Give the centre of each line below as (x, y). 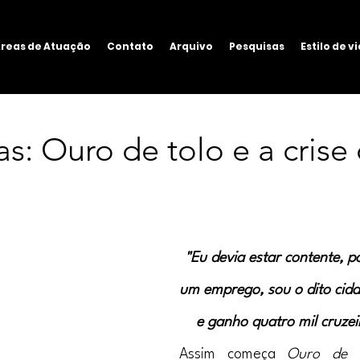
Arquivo (191, 46)
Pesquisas (256, 46)
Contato (130, 46)
